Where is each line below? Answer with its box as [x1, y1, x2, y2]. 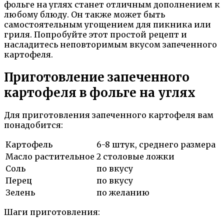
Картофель [5, 139, 52, 150]
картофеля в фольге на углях [4, 84, 195, 100]
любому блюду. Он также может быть [4, 9, 165, 19]
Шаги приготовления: [4, 207, 100, 217]
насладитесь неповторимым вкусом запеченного [4, 39, 217, 49]
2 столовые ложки [96, 151, 174, 162]
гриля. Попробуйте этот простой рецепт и [4, 29, 187, 39]
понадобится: [4, 120, 63, 130]
